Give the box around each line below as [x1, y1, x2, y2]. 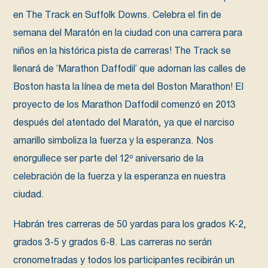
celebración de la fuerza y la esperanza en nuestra [13, 170, 226, 181]
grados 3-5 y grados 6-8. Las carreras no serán [13, 236, 212, 247]
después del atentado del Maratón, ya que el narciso [13, 116, 235, 127]
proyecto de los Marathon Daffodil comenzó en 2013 [13, 98, 236, 109]
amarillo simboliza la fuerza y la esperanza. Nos [13, 134, 214, 145]
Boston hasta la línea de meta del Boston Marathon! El [13, 80, 244, 92]
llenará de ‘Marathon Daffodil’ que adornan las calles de [13, 62, 246, 74]
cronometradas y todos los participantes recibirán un [13, 254, 235, 265]
